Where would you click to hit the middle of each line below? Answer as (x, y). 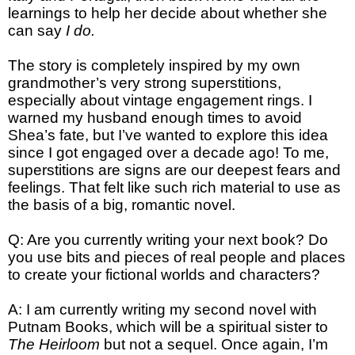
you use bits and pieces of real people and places (177, 258)
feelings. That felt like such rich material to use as (174, 188)
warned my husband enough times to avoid (155, 118)
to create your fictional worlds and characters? (164, 275)
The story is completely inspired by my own (154, 66)
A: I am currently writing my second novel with (162, 310)
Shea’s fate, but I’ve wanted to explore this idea (168, 136)
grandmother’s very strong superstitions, (145, 83)
